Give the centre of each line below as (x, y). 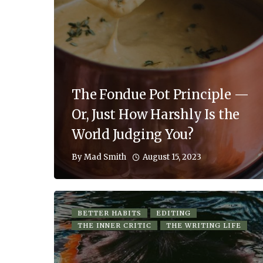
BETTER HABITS (109, 213)
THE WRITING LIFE (204, 225)
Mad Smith (105, 157)
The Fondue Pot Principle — (160, 94)
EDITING (173, 213)
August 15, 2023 (172, 157)
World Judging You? (133, 134)
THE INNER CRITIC (114, 225)
